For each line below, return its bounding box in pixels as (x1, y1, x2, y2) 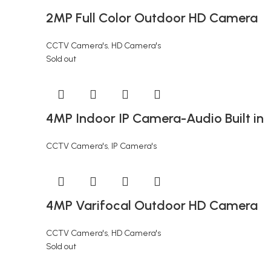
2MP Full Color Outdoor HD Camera (46, 10, 258, 26)
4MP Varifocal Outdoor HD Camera (46, 197, 258, 214)
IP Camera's (111, 141, 157, 151)
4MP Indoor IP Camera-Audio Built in (46, 110, 264, 126)
